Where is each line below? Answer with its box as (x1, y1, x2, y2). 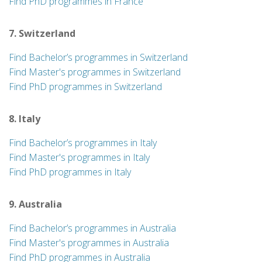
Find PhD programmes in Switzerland (9, 80, 162, 93)
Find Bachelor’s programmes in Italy (9, 136, 157, 149)
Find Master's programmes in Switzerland (9, 65, 181, 78)
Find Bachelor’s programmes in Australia (9, 222, 176, 235)
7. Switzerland (9, 27, 75, 40)
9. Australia (9, 198, 62, 211)
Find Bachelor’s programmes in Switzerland (9, 51, 188, 64)
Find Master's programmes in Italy (9, 151, 150, 164)
